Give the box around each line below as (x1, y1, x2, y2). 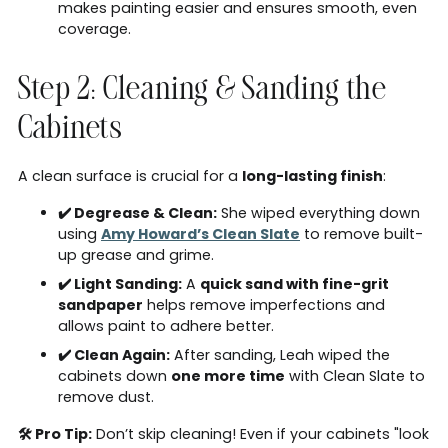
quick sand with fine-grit (200, 273, 389, 294)
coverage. (58, 18, 131, 39)
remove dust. (58, 386, 154, 407)
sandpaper (58, 294, 143, 315)
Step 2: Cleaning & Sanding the (18, 78, 387, 104)
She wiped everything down (217, 202, 420, 223)
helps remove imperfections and (143, 294, 385, 315)
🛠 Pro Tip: (18, 423, 92, 444)
